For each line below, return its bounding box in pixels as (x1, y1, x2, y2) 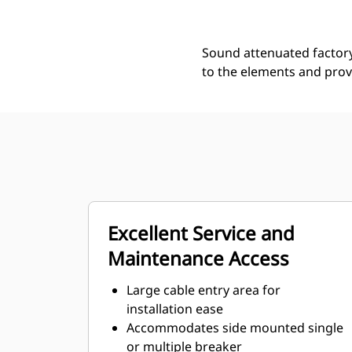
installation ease (126, 300, 223, 317)
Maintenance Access (108, 245, 289, 271)
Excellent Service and (108, 220, 295, 246)
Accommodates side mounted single (126, 319, 343, 336)
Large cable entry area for (126, 281, 280, 299)
